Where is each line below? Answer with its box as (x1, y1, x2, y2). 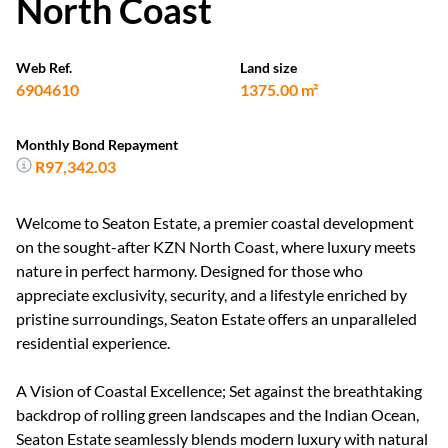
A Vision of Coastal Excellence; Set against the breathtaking (16, 381, 422, 400)
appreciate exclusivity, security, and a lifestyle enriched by (16, 285, 407, 304)
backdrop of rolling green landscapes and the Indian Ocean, (16, 405, 419, 424)
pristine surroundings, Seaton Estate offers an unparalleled (16, 309, 417, 328)
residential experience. (16, 333, 170, 352)
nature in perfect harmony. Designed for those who (16, 261, 363, 280)
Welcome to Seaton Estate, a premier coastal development (16, 213, 414, 232)
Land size (240, 59, 297, 76)
